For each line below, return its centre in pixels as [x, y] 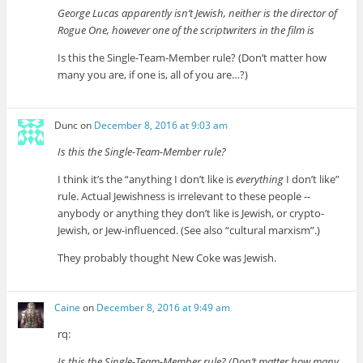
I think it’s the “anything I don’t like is [147, 179]
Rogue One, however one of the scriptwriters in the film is [186, 30]
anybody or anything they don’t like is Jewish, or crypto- [191, 213]
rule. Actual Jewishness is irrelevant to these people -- [184, 196]
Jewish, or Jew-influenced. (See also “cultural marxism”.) [189, 230]
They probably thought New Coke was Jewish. [167, 257]
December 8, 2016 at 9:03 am [161, 125]
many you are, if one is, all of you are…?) [153, 75]
